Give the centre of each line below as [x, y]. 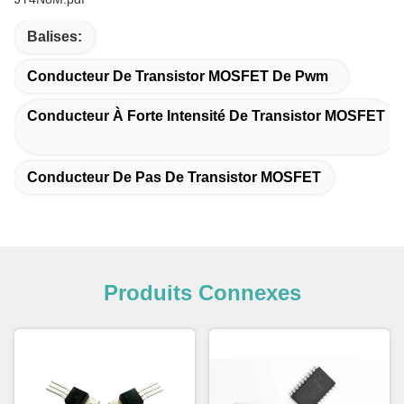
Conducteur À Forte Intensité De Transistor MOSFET [206, 115]
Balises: [55, 36]
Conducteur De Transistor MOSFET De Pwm [178, 76]
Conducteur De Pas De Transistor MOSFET [174, 177]
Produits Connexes [202, 292]
